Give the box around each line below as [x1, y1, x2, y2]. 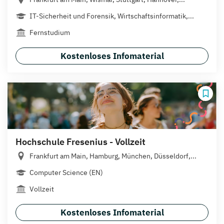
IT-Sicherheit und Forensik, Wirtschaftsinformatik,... [29, 11, 194, 20]
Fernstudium [29, 27, 70, 37]
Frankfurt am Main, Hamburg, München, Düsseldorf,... [29, 151, 196, 160]
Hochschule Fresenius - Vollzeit [15, 135, 145, 147]
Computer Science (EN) [29, 167, 103, 177]
